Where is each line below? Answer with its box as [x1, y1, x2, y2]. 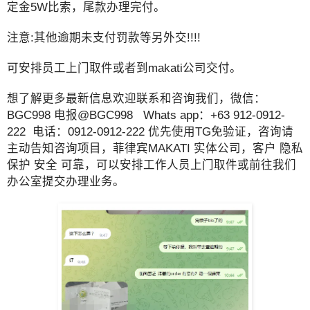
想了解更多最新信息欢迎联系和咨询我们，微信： [7, 92, 266, 105]
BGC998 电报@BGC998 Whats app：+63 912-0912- [7, 109, 285, 122]
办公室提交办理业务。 [7, 175, 125, 188]
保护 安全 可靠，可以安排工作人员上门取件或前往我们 [7, 158, 296, 172]
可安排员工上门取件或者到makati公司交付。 [7, 62, 241, 75]
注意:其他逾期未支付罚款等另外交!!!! [7, 31, 201, 44]
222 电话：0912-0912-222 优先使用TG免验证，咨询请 [7, 125, 293, 138]
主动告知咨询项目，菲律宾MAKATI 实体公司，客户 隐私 [7, 142, 303, 155]
